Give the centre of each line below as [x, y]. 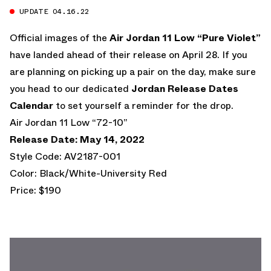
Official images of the [60, 38]
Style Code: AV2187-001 [65, 156]
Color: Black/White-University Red [88, 173]
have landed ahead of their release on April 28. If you [129, 54]
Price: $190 [35, 190]
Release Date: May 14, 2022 [77, 139]
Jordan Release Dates [185, 88]
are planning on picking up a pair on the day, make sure [133, 71]
